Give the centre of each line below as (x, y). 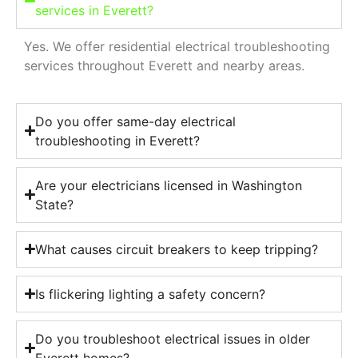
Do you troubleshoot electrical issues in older (173, 338)
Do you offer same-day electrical (136, 121)
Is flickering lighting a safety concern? (151, 294)
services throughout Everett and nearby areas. (164, 66)
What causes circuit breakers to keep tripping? (177, 249)
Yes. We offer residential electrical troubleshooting (177, 47)
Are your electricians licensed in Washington (169, 185)
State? (55, 204)
